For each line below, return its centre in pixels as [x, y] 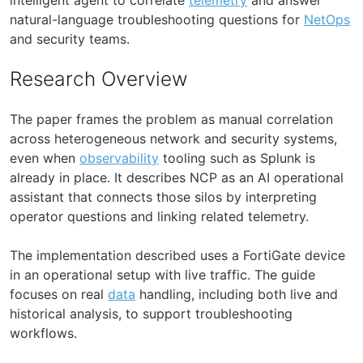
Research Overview [99, 78]
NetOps [327, 19]
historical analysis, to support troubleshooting [151, 313]
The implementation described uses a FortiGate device [177, 255]
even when [45, 158]
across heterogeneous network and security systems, [173, 138]
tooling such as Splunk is [237, 158]
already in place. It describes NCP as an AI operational [177, 177]
